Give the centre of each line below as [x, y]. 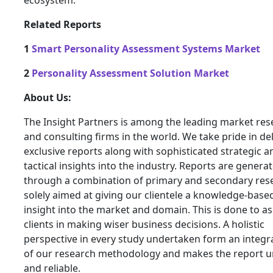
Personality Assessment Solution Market [130, 73]
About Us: [48, 97]
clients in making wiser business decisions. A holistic [144, 224]
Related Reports [62, 24]
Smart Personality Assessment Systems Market [146, 49]
